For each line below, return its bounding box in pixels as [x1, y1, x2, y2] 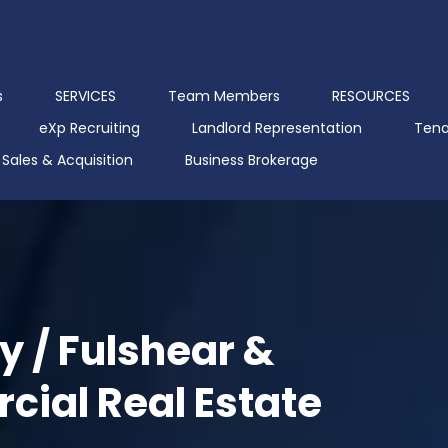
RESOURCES [331, 86, 410, 107]
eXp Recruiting [38, 118, 140, 139]
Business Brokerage [184, 150, 318, 171]
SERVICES [54, 86, 116, 107]
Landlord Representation [191, 118, 362, 139]
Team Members [167, 86, 280, 107]
